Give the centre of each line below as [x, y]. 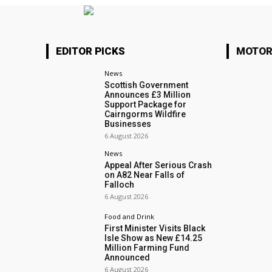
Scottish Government [147, 85]
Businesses [128, 124]
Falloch [120, 185]
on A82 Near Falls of [145, 175]
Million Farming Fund [147, 247]
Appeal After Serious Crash [158, 165]
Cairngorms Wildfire [145, 114]
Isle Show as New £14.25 [154, 238]
